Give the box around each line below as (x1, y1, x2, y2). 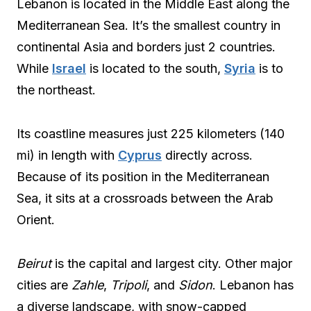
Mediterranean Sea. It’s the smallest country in (17, 18, 280, 33)
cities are (17, 278, 72, 292)
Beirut (17, 256, 51, 271)
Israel (52, 61, 86, 76)
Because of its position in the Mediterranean (17, 169, 269, 184)
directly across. (162, 148, 253, 162)
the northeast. (17, 83, 96, 97)
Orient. (17, 212, 55, 227)
